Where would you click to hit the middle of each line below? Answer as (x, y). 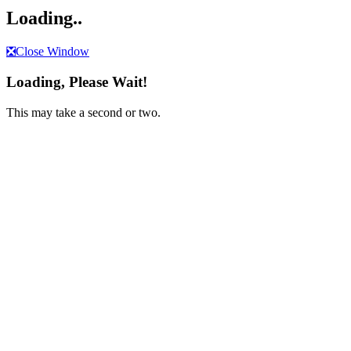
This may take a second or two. (83, 112)
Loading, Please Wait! (77, 82)
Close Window (52, 52)
